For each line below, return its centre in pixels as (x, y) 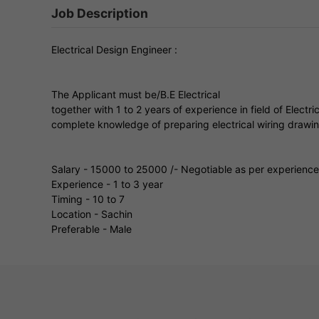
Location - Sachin (92, 214)
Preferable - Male (91, 229)
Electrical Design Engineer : (114, 49)
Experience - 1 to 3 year (107, 184)
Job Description (100, 13)
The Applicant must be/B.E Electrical (136, 94)
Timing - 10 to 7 (88, 199)
